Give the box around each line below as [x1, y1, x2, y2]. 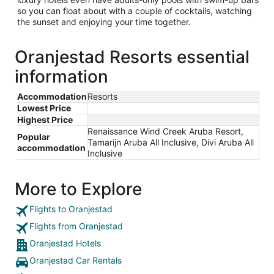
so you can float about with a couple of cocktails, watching [17, 5, 252, 16]
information [15, 65, 108, 87]
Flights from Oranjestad [29, 220, 123, 231]
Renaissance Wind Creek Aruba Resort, [87, 125, 243, 136]
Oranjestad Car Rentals [29, 254, 122, 265]
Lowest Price [17, 102, 71, 113]
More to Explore [15, 178, 142, 199]
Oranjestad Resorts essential [15, 46, 250, 67]
